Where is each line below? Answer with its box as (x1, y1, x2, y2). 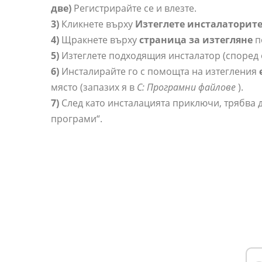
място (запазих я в (51, 81, 137, 94)
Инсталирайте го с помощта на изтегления (59, 65, 259, 78)
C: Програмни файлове (137, 81, 236, 94)
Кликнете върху (59, 18, 135, 31)
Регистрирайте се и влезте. (71, 2, 196, 15)
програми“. (51, 112, 102, 126)
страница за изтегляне (139, 33, 253, 47)
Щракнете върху (59, 33, 139, 47)
